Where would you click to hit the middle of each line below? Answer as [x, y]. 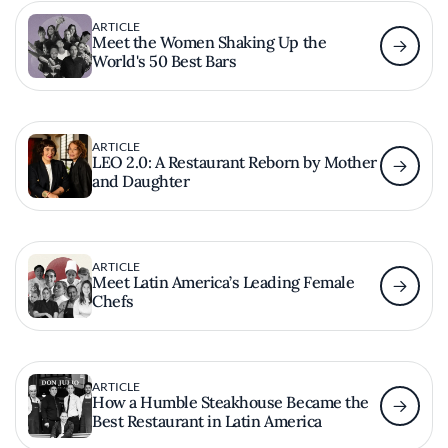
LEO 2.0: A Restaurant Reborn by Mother [234, 162]
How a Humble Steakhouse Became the [230, 402]
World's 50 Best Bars [164, 61]
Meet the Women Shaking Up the [209, 42]
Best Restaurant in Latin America [207, 421]
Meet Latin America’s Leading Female [223, 282]
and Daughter [141, 181]
